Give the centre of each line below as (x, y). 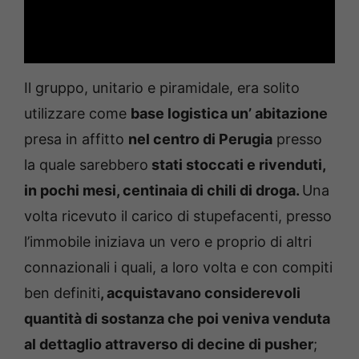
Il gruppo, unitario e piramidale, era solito (162, 88)
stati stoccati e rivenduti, (237, 165)
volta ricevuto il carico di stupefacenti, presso (178, 216)
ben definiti (62, 293)
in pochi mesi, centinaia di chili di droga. (163, 191)
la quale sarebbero (86, 165)
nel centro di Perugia (200, 139)
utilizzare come (77, 114)
